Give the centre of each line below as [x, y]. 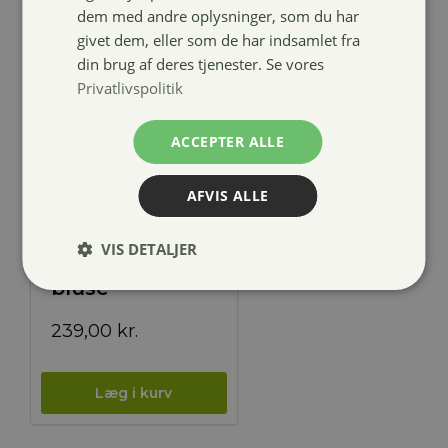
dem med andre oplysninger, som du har [218, 16]
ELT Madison [118, 239]
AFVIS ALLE [227, 195]
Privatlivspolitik [130, 88]
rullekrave [104, 263]
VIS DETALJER [149, 249]
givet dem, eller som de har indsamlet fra [219, 40]
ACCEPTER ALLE [227, 141]
